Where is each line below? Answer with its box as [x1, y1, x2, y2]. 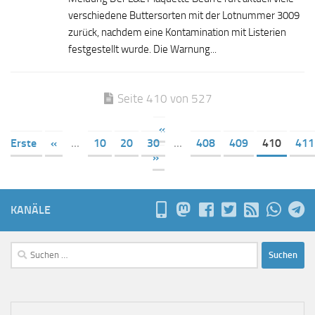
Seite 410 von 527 [117, 91, 212, 105]
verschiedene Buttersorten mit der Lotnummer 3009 [68, 8, 300, 22]
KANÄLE [11, 202, 51, 217]
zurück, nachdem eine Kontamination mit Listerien [68, 25, 286, 39]
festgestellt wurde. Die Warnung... [68, 42, 217, 56]
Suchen [10, 243, 42, 256]
